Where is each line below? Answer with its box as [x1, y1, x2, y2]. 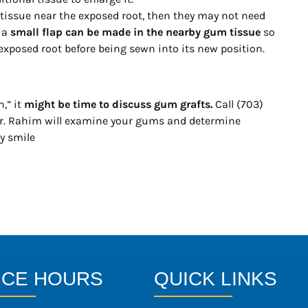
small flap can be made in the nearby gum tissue [10, 25, 261, 38]
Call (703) [212, 97, 263, 111]
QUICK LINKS [154, 267, 277, 289]
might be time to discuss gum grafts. [21, 97, 212, 111]
